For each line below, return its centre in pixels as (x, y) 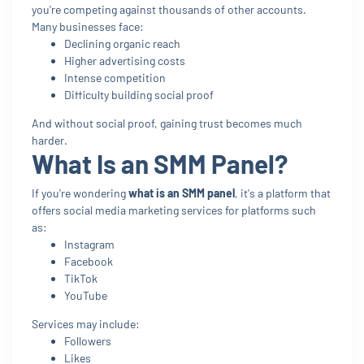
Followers (88, 340)
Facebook (89, 261)
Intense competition (115, 77)
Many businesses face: (88, 26)
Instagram (89, 244)
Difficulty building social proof (139, 94)
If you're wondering (80, 193)
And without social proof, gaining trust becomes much (167, 123)
